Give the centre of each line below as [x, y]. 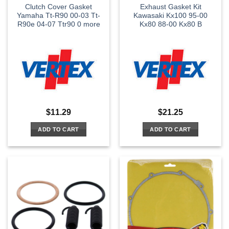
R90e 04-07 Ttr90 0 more [59, 25]
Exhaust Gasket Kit [170, 7]
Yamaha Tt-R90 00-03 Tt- [59, 16]
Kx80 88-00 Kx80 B [170, 25]
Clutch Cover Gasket [59, 7]
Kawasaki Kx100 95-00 [170, 16]
